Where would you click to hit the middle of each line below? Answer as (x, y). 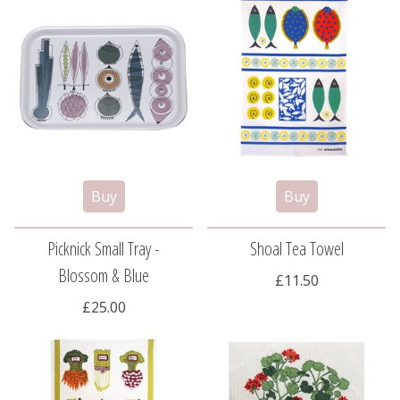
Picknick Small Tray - (104, 249)
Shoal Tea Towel (296, 249)
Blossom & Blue (104, 276)
